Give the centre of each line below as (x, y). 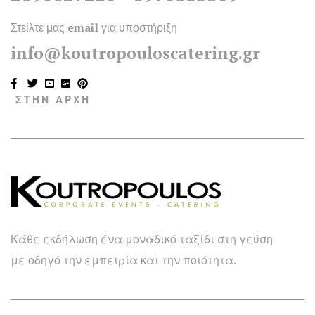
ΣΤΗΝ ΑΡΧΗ (53, 100)
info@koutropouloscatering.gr (135, 53)
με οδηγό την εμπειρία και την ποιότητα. (123, 261)
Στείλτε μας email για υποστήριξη (94, 28)
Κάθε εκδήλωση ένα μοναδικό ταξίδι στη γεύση (142, 239)
